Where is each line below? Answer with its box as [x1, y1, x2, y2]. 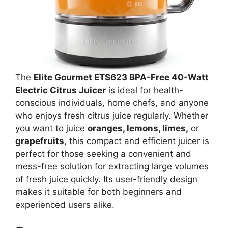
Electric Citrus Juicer [15, 84, 106, 95]
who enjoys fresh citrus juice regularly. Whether [15, 110, 208, 121]
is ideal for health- [106, 84, 183, 95]
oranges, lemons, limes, [88, 123, 188, 133]
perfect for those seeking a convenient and [15, 148, 191, 159]
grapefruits [15, 135, 64, 146]
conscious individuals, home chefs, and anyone [15, 97, 209, 108]
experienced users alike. [15, 199, 115, 210]
